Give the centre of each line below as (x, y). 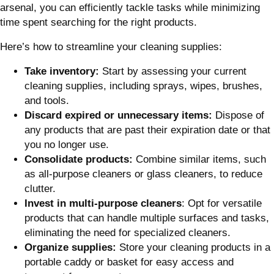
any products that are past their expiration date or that (147, 130)
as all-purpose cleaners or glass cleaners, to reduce (143, 174)
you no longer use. (67, 145)
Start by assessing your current (173, 72)
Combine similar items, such (199, 160)
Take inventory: (62, 72)
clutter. (40, 189)
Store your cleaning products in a (193, 248)
